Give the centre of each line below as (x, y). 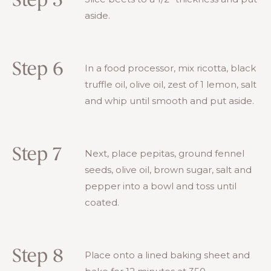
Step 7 (37, 155)
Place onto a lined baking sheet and (167, 255)
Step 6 (38, 70)
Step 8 (38, 257)
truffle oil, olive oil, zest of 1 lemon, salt (171, 84)
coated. (102, 202)
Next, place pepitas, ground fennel (165, 153)
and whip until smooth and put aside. (169, 100)
